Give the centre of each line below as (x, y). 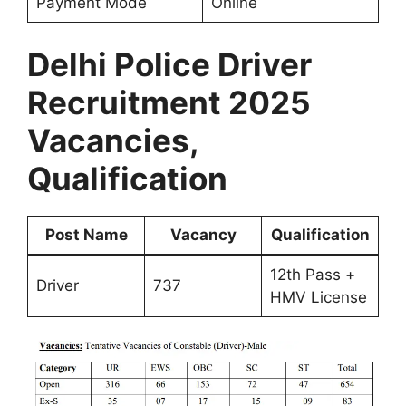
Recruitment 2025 (169, 103)
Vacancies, (113, 141)
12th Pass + (312, 275)
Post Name (86, 235)
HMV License (318, 298)
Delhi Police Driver (169, 65)
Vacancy (203, 235)
